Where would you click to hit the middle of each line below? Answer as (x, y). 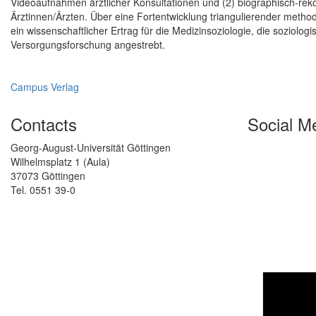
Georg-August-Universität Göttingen (91, 148)
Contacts (44, 124)
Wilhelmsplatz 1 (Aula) (60, 162)
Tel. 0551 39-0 (43, 190)
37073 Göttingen (48, 176)
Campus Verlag (45, 87)
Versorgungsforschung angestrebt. (88, 45)
